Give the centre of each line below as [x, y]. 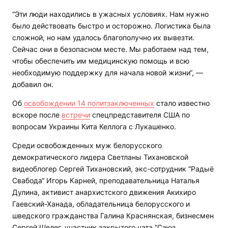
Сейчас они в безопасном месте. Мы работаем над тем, [110, 49]
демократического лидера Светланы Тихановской [100, 157]
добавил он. [33, 84]
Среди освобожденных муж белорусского [87, 146]
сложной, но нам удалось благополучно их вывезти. [103, 38]
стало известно [182, 103]
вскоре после [37, 115]
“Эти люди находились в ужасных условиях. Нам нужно [110, 14]
